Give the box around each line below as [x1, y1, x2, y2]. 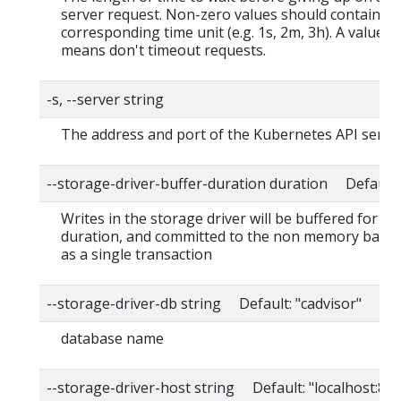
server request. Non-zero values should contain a [61, 4, 392, 24]
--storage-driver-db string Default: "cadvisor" [47, 294, 362, 313]
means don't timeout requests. [61, 40, 266, 60]
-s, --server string [47, 90, 164, 109]
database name [61, 328, 164, 348]
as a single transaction [61, 244, 212, 264]
